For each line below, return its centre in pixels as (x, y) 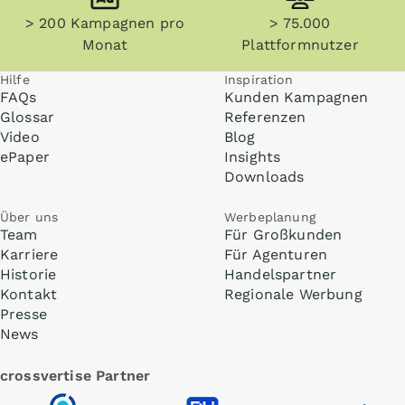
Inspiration (259, 80)
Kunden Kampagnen (297, 97)
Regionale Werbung (293, 294)
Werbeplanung (270, 217)
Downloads (264, 177)
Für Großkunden (283, 235)
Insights (253, 157)
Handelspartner (281, 274)
